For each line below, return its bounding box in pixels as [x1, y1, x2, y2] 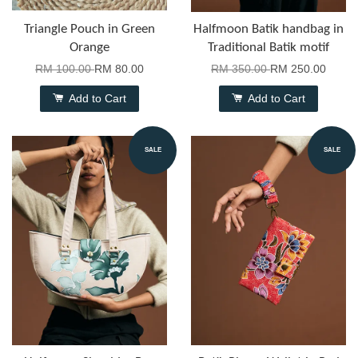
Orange [70, 41, 109, 55]
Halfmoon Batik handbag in [193, 22, 344, 37]
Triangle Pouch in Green [24, 22, 155, 37]
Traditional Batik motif [208, 41, 329, 55]
